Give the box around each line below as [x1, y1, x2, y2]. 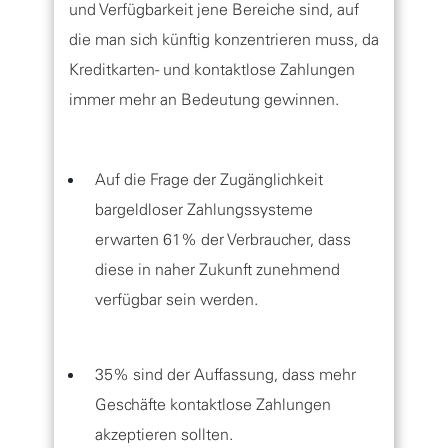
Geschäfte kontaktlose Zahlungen [95, 394, 331, 414]
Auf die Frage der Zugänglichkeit [95, 169, 323, 189]
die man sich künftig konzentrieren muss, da [69, 29, 379, 49]
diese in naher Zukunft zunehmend [95, 259, 340, 279]
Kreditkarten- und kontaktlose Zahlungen [69, 59, 355, 79]
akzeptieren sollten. [95, 424, 233, 444]
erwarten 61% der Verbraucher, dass [95, 229, 351, 249]
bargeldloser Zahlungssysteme [95, 199, 313, 219]
